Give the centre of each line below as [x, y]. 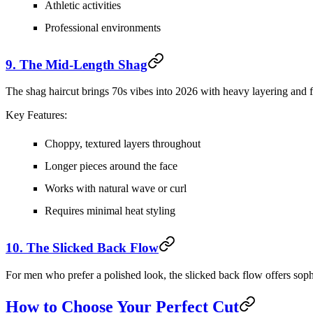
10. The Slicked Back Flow [82, 248]
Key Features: [36, 115]
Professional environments [103, 28]
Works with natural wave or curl [116, 189]
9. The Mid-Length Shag [77, 64]
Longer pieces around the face [111, 166]
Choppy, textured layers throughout [123, 144]
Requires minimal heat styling [110, 211]
